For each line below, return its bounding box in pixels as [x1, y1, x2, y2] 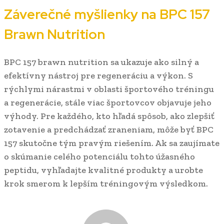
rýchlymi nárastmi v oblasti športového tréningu [4, 83, 214, 95]
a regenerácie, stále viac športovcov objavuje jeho [4, 97, 211, 108]
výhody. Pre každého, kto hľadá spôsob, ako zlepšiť [4, 110, 214, 122]
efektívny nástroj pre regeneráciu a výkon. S [4, 70, 193, 81]
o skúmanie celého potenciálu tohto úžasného [4, 151, 195, 162]
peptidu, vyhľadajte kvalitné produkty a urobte [4, 164, 203, 176]
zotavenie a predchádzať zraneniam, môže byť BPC [4, 124, 213, 135]
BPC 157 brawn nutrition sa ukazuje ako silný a [4, 56, 199, 68]
